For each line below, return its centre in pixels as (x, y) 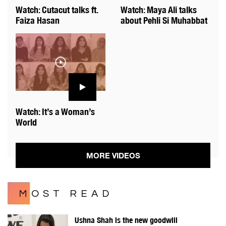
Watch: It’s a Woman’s (55, 112)
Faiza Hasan (38, 20)
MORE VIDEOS (113, 156)
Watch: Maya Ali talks (159, 10)
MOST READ (66, 194)
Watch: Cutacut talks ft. (57, 10)
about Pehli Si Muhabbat (164, 20)
